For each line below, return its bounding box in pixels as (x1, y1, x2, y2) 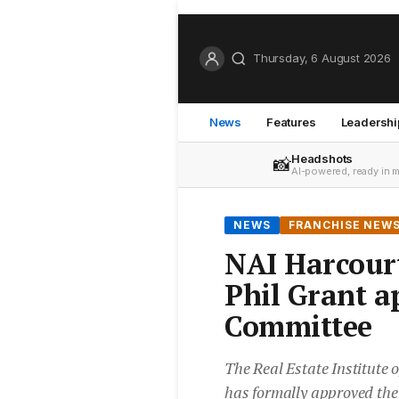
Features (266, 114, 316, 129)
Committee (224, 306, 372, 345)
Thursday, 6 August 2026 (253, 51, 391, 66)
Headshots (290, 151, 354, 166)
